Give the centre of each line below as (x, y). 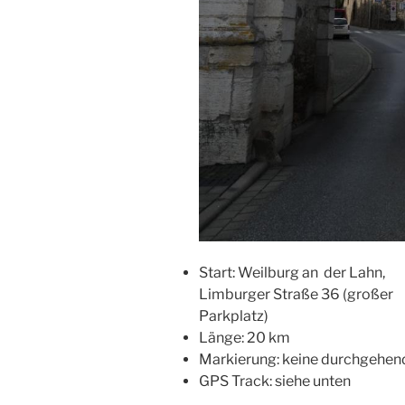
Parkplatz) (234, 316)
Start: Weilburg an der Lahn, (292, 272)
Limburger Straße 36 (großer (296, 294)
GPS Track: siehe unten (275, 381)
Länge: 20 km (245, 337)
